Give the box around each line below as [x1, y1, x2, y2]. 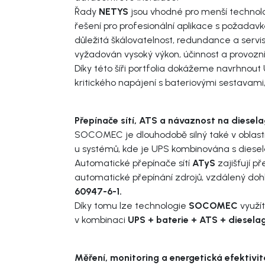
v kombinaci [75, 214, 125, 225]
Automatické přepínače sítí [75, 157, 192, 169]
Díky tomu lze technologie [75, 199, 189, 211]
